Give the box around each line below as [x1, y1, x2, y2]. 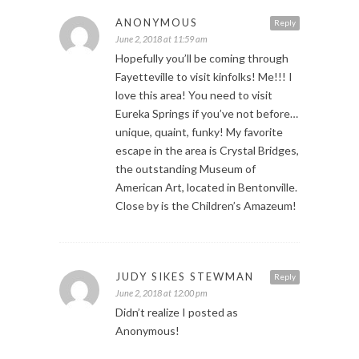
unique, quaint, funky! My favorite [115, 124, 283, 139]
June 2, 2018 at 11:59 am [115, 33, 208, 44]
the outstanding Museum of [115, 161, 256, 175]
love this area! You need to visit [115, 87, 272, 102]
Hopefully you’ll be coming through [115, 50, 288, 65]
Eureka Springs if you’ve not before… [115, 106, 298, 120]
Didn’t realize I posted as [115, 305, 238, 319]
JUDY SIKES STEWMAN [115, 269, 254, 283]
